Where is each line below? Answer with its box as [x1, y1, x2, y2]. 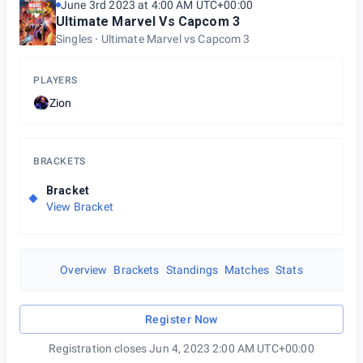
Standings [165, 263, 218, 276]
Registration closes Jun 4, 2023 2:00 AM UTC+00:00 [49, 342, 314, 355]
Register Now [145, 313, 218, 326]
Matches [224, 263, 270, 276]
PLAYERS [33, 75, 78, 86]
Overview [60, 263, 108, 276]
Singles [56, 32, 93, 45]
